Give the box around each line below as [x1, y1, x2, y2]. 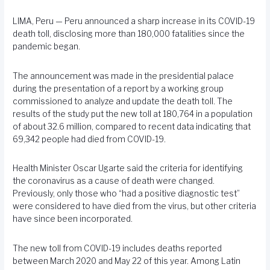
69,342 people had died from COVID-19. [13, 134, 166, 144]
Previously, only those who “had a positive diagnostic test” [13, 189, 240, 199]
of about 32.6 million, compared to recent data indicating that [13, 121, 251, 131]
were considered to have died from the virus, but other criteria [13, 201, 257, 212]
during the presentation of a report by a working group [13, 83, 224, 93]
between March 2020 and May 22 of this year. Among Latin [13, 256, 241, 266]
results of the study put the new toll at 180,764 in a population [13, 108, 253, 119]
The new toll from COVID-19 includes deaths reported [13, 243, 222, 253]
